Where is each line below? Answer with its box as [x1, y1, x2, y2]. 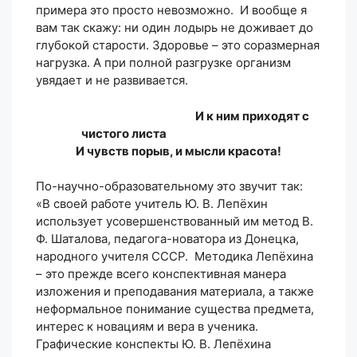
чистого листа [80, 125, 277, 141]
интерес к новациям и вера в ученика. [36, 319, 258, 335]
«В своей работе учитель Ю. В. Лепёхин [36, 196, 268, 212]
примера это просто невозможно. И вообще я [36, 2, 307, 18]
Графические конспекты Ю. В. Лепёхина [36, 336, 271, 352]
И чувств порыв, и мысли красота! [76, 143, 281, 159]
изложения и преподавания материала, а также [36, 284, 314, 300]
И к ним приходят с [194, 108, 309, 124]
